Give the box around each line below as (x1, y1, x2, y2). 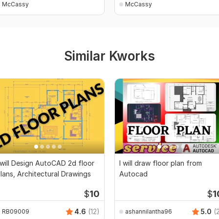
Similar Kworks (64, 48, 155, 64)
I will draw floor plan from (119, 159, 202, 168)
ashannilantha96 (125, 207, 172, 215)
